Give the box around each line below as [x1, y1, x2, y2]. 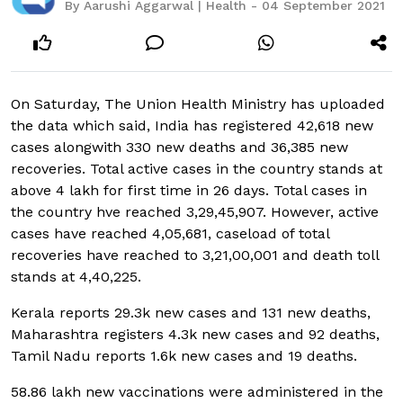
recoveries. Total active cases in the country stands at [11, 160, 382, 178]
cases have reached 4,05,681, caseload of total [11, 225, 329, 243]
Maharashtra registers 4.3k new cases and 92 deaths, [11, 326, 380, 344]
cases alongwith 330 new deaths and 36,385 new [11, 139, 348, 157]
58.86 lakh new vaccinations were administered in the [11, 383, 383, 401]
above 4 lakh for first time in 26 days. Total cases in [11, 182, 367, 200]
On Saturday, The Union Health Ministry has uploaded [11, 95, 385, 113]
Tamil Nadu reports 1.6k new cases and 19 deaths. [11, 347, 362, 365]
